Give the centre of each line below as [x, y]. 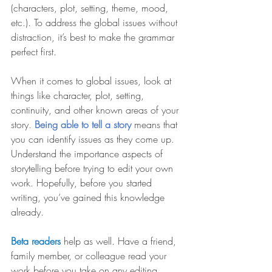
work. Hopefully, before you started [83, 183]
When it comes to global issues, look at [93, 81]
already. [27, 212]
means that [157, 125]
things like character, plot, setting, [79, 96]
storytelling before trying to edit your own [93, 168]
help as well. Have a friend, [121, 241]
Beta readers [37, 241]
